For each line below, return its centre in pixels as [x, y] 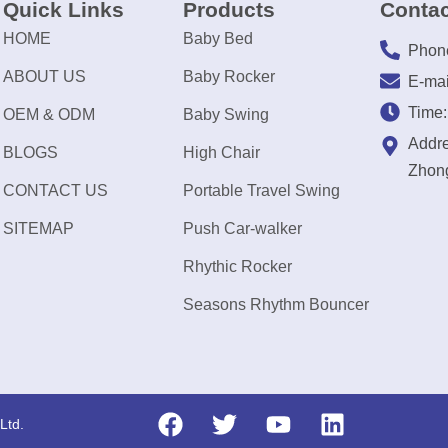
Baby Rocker [228, 76]
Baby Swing [225, 114]
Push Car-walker [242, 228]
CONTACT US [55, 190]
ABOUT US [44, 76]
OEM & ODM [48, 114]
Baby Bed [217, 38]
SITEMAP [38, 228]
